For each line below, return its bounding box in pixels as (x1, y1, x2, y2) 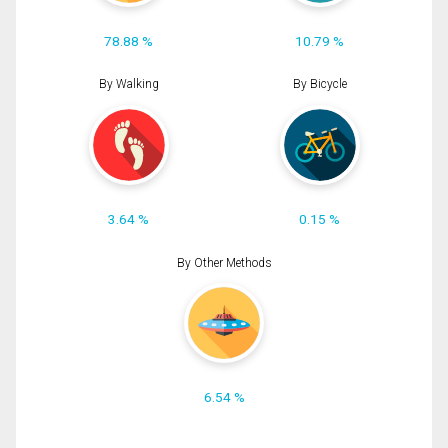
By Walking (98, 77, 159, 92)
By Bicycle (292, 77, 347, 92)
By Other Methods (176, 255, 272, 270)
